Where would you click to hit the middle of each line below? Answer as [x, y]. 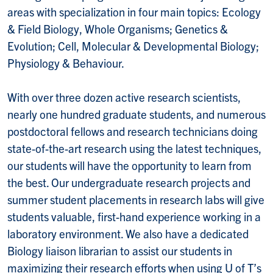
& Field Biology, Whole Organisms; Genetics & [118, 28]
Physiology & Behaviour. [66, 62]
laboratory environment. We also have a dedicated [128, 233]
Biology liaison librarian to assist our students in [120, 250]
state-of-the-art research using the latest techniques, [134, 148]
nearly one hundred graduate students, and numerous [136, 114]
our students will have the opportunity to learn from [129, 165]
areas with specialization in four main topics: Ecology [134, 11]
